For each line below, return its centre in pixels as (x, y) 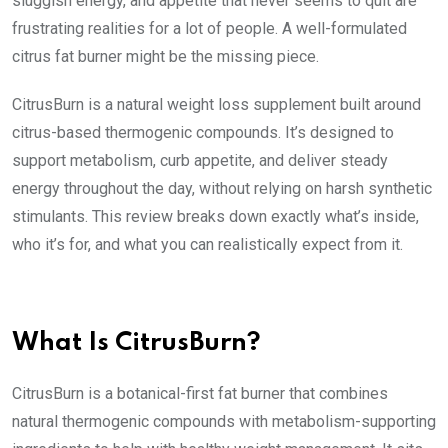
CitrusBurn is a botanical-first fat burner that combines (200, 393)
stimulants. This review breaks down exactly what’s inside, (215, 216)
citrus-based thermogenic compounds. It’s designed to (203, 132)
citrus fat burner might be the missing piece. (165, 56)
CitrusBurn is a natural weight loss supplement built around (216, 104)
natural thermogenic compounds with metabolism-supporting (224, 421)
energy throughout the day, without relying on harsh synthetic (222, 188)
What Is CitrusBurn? (136, 343)
